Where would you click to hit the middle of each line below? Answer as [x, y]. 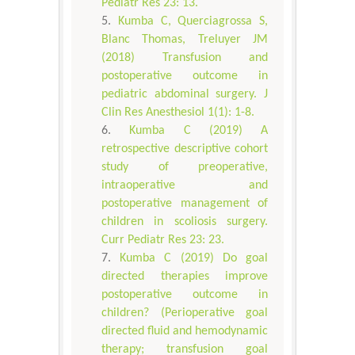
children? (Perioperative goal [185, 313]
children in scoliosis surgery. [185, 222]
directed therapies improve [185, 277]
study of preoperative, [185, 168]
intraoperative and [185, 186]
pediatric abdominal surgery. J [185, 95]
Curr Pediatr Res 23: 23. [163, 240]
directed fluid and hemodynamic [185, 332]
